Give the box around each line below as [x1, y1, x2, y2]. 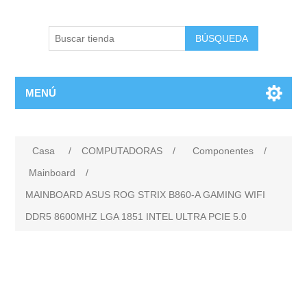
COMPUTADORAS [82, 145, 163, 156]
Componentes [193, 145, 254, 156]
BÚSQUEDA [195, 33, 248, 44]
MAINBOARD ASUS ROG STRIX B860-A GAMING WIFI [25, 189, 266, 200]
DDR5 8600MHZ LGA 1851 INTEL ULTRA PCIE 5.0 [25, 211, 247, 222]
